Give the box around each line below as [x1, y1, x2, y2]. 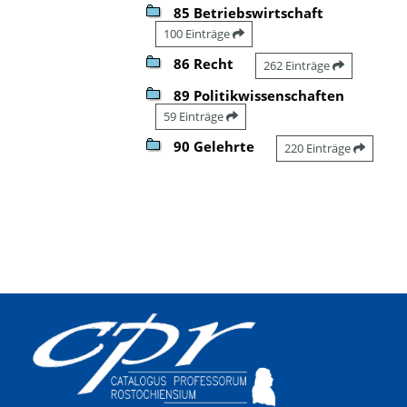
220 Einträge [284, 139, 353, 156]
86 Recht [174, 54, 233, 73]
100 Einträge [164, 25, 233, 42]
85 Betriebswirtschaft [174, 3, 323, 22]
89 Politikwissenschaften [174, 85, 344, 104]
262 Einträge [263, 56, 333, 74]
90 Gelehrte [174, 136, 254, 155]
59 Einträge [164, 107, 226, 124]
